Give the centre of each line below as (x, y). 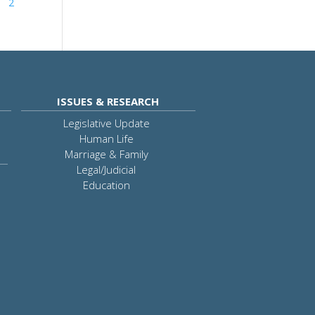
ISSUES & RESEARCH (108, 101)
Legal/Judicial (107, 169)
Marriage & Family (106, 154)
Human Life (106, 138)
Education (106, 185)
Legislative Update (106, 123)
